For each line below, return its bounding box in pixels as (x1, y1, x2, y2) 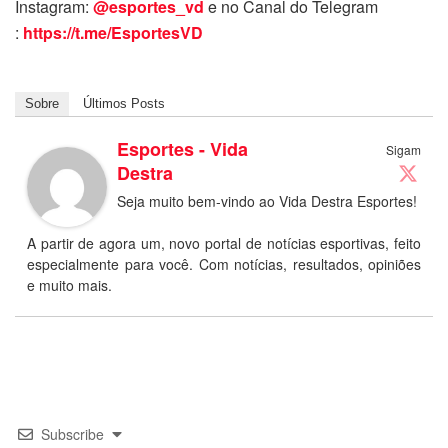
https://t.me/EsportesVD (23, 20, 203, 44)
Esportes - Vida (117, 135, 248, 162)
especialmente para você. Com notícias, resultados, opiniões (27, 253, 421, 274)
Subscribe (41, 423, 104, 444)
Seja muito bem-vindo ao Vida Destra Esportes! (117, 190, 417, 211)
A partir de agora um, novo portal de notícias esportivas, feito (27, 232, 421, 253)
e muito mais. (27, 274, 112, 295)
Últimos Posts (83, 95, 165, 111)
